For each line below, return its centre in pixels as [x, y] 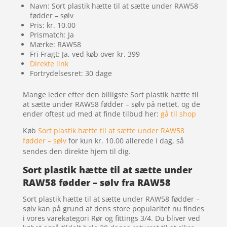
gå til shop [178, 113]
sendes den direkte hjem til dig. [78, 151]
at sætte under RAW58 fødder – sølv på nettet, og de [111, 104]
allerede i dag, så [155, 140]
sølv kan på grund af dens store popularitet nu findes [113, 208]
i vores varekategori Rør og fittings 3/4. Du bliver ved [111, 218]
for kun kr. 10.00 [96, 140]
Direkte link [49, 63]
